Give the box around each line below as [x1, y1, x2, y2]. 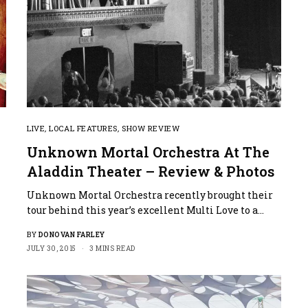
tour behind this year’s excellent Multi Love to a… [27, 203, 265, 217]
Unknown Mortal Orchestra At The [27, 143, 269, 162]
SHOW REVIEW [122, 123, 180, 134]
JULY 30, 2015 [27, 244, 76, 254]
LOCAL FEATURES [49, 123, 118, 134]
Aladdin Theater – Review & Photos [27, 162, 274, 181]
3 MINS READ [89, 244, 135, 254]
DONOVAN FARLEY [38, 230, 105, 240]
